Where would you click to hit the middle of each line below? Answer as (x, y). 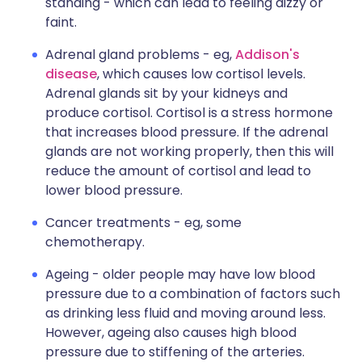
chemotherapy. (95, 242)
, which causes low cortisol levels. (201, 74)
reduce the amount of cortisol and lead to (178, 171)
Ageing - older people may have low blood (180, 274)
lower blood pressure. (114, 190)
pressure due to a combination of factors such (193, 294)
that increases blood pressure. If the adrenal (187, 132)
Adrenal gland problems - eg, (140, 55)
